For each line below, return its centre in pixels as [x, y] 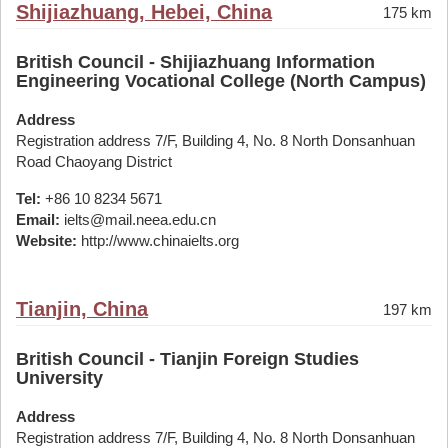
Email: [38, 219]
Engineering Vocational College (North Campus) [221, 81]
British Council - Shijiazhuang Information [195, 62]
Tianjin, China [82, 309]
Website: [46, 240]
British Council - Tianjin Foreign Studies [187, 359]
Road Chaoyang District [94, 161]
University [59, 378]
